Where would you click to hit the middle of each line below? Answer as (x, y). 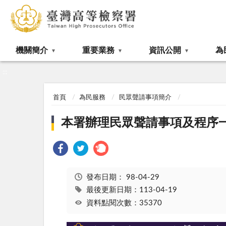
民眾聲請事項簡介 (145, 98)
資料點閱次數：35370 (124, 203)
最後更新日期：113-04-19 (131, 190)
